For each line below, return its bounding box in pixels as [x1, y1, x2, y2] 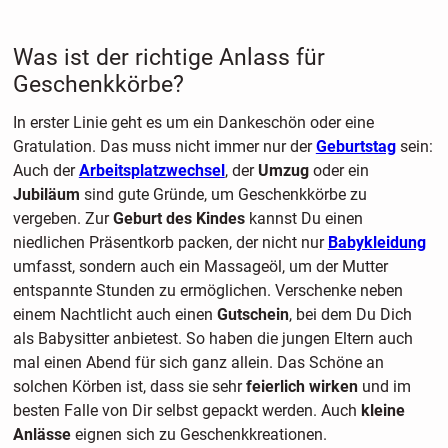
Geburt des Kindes [112, 209, 245, 229]
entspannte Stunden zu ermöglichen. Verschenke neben [12, 281, 403, 301]
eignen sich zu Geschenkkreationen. [70, 425, 327, 445]
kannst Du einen [244, 209, 363, 229]
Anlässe [12, 425, 71, 445]
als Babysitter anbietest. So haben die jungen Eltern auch [12, 329, 413, 349]
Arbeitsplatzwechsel [78, 161, 225, 181]
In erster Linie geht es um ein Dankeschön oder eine [12, 113, 374, 133]
